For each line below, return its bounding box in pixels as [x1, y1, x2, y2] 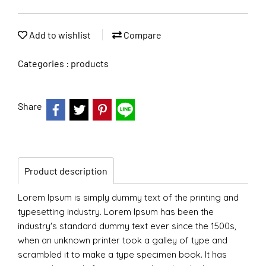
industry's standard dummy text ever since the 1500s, [18, 220, 236, 232]
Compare [122, 29, 161, 40]
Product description [24, 165, 107, 176]
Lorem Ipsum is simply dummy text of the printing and [18, 192, 239, 203]
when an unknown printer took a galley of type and [18, 235, 227, 246]
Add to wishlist [27, 29, 91, 40]
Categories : [18, 58, 71, 69]
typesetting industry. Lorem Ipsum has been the [18, 206, 214, 217]
